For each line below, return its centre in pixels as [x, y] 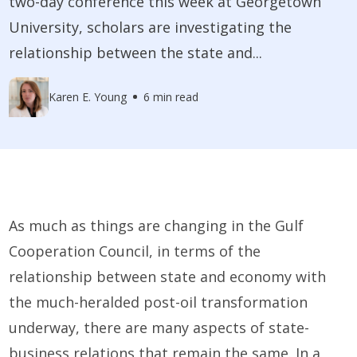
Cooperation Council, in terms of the [135, 251]
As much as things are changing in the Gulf [157, 225]
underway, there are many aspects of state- [159, 327]
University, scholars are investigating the [151, 27]
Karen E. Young [88, 97]
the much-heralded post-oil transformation [159, 302]
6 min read [171, 97]
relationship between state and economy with [168, 276]
